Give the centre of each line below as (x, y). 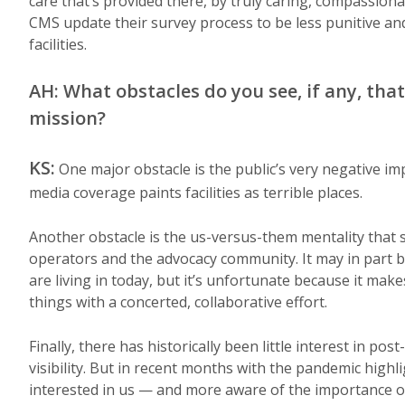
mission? (67, 118)
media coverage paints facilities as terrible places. (196, 193)
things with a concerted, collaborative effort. (178, 302)
